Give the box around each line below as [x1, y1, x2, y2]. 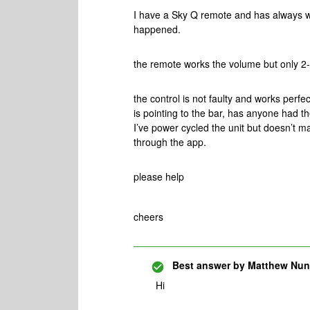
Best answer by [172, 258, 245, 272]
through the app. [134, 135, 209, 149]
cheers [134, 210, 166, 224]
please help [134, 170, 187, 183]
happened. [134, 22, 183, 36]
